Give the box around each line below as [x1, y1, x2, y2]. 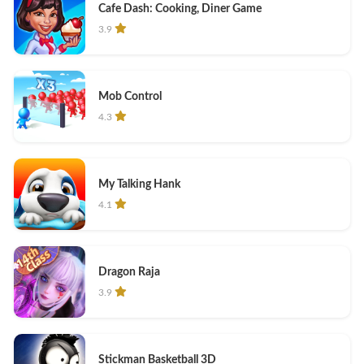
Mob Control [98, 91, 162, 102]
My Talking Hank [98, 179, 180, 190]
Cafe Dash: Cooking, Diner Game [98, 3, 262, 15]
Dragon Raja [98, 266, 160, 278]
